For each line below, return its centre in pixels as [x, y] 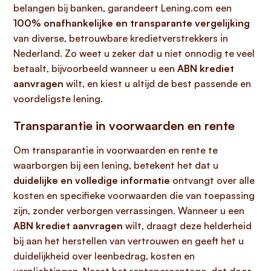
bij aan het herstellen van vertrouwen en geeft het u [129, 241]
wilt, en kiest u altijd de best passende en [157, 83]
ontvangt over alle [212, 180]
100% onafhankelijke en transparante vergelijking [132, 23]
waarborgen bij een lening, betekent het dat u [116, 165]
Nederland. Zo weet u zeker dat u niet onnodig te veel [134, 53]
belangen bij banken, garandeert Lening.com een [122, 8]
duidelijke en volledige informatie [92, 180]
